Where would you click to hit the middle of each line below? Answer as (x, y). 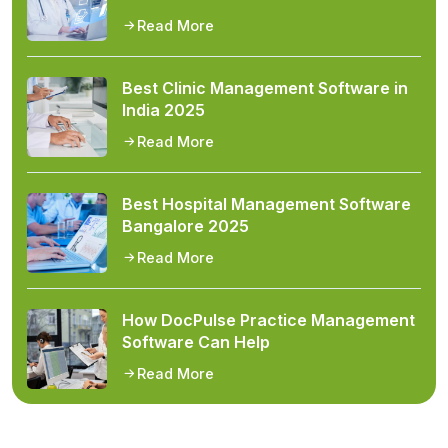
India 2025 (163, 110)
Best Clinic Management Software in (265, 88)
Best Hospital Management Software (266, 204)
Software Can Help (196, 342)
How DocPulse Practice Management (268, 320)
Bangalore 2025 (185, 226)
